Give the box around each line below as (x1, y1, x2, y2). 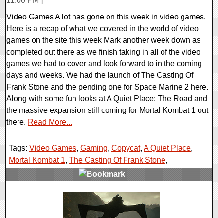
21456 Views (11, 205, 57, 214)
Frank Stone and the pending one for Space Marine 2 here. (6, 83, 208, 91)
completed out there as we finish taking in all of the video (6, 48, 200, 56)
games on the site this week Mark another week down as (6, 36, 200, 45)
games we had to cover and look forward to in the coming (6, 59, 202, 68)
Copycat (111, 144, 140, 153)
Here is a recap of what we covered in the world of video (6, 24, 199, 33)
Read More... (28, 118, 72, 127)
